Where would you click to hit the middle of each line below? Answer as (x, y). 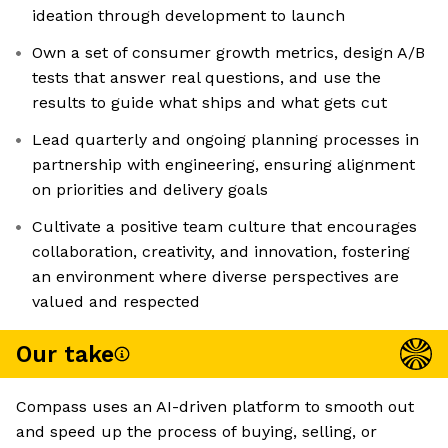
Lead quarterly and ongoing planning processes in (225, 140)
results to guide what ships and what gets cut (209, 103)
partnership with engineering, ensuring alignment (223, 165)
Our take (65, 354)
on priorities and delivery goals (150, 190)
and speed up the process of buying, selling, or (196, 432)
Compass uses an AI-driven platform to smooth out (215, 407)
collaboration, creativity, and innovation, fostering (221, 252)
